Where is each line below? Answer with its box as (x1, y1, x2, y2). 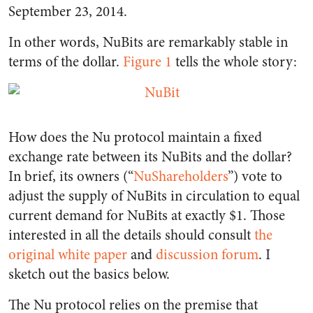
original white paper (8, 245, 127, 265)
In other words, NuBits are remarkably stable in (8, 32, 288, 52)
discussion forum (156, 245, 259, 265)
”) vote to (228, 166, 282, 187)
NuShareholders (133, 166, 228, 187)
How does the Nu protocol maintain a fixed (8, 127, 262, 147)
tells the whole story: (172, 52, 297, 72)
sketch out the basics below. (8, 264, 170, 284)
